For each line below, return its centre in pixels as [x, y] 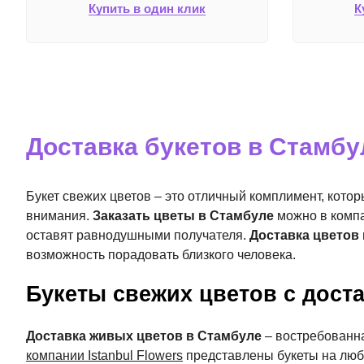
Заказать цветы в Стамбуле [183, 216]
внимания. [59, 216]
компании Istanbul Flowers [104, 355]
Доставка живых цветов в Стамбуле [144, 336]
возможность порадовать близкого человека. [161, 255]
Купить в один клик [147, 9]
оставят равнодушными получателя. [138, 235]
